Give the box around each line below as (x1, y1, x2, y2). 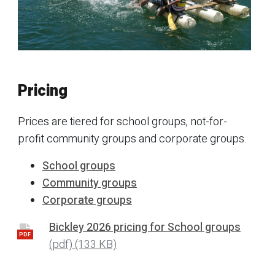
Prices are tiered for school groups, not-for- (18, 114, 227, 131)
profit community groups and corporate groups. (18, 131, 247, 148)
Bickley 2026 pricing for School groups (49, 219, 241, 236)
